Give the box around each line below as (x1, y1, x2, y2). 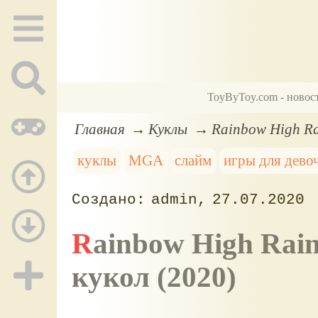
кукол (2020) (71, 261, 236, 293)
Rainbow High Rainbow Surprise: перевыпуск (71, 227, 93, 260)
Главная (74, 120, 125, 137)
